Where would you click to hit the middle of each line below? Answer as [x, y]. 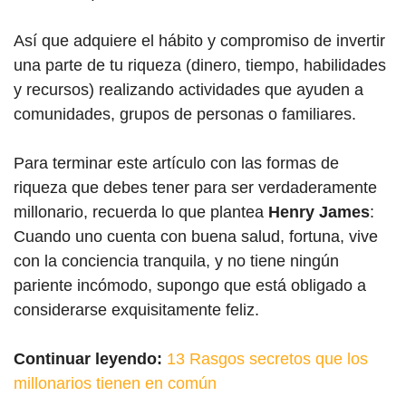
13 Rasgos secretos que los [267, 359]
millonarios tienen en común [115, 383]
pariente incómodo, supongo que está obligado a [190, 285]
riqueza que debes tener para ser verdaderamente [195, 188]
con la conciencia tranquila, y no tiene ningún [176, 261]
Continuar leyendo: [88, 359]
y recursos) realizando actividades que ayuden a [188, 90]
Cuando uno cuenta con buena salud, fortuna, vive [196, 237]
